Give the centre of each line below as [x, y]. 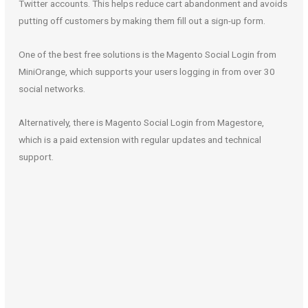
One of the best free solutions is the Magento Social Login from [148, 54]
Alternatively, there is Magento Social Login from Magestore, [142, 122]
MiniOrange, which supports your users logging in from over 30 [147, 71]
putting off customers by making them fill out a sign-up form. [142, 20]
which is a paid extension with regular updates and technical [140, 139]
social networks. [52, 88]
